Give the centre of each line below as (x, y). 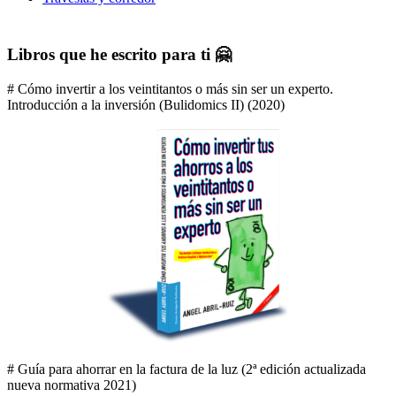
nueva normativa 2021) (72, 385)
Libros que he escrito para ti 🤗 (119, 54)
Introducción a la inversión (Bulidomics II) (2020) (146, 104)
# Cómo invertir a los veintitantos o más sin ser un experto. (170, 88)
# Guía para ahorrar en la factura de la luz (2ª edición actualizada (187, 369)
